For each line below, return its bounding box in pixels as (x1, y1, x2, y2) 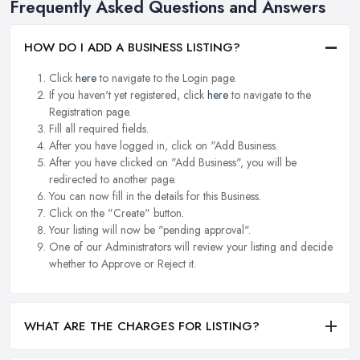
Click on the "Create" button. (49, 205, 184, 222)
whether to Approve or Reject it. (49, 256, 196, 272)
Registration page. (49, 104, 131, 121)
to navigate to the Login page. (96, 70, 236, 87)
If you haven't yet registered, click (49, 87, 207, 104)
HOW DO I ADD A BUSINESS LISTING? (24, 39, 240, 57)
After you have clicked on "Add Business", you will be (49, 154, 297, 171)
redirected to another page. (49, 171, 176, 188)
